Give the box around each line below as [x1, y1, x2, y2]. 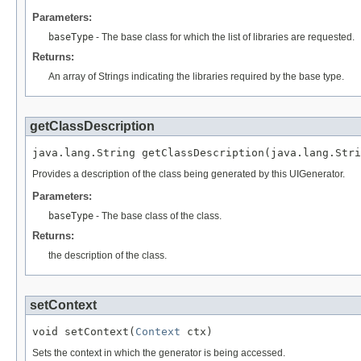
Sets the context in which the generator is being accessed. [32, 347, 285, 359]
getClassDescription [30, 118, 155, 133]
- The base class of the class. [93, 210, 222, 222]
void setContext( [32, 325, 135, 338]
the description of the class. [48, 249, 167, 261]
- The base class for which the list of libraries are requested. [93, 31, 355, 43]
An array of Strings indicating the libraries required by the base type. [48, 70, 344, 82]
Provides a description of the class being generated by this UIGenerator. [32, 168, 345, 180]
